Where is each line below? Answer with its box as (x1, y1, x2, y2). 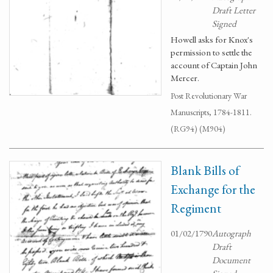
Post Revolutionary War (171, 90, 247, 101)
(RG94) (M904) (171, 123, 225, 134)
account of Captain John (171, 59, 257, 71)
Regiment (171, 200, 221, 216)
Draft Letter (212, 4, 255, 16)
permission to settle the (171, 46, 252, 58)
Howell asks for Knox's (171, 34, 253, 45)
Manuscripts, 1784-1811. (171, 107, 252, 118)
